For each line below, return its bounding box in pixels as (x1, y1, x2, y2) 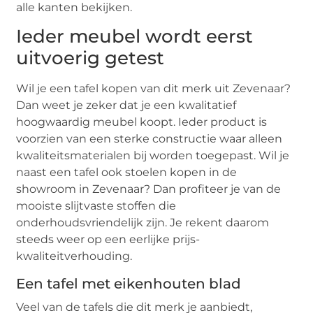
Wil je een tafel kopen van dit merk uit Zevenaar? (16, 82, 291, 96)
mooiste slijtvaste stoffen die (16, 199, 177, 213)
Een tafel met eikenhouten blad (16, 275, 242, 293)
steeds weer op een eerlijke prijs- (16, 233, 201, 247)
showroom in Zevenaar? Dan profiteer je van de (16, 182, 282, 196)
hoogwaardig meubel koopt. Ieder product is (16, 115, 268, 129)
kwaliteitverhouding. (16, 249, 133, 263)
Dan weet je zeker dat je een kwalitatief (16, 99, 237, 112)
